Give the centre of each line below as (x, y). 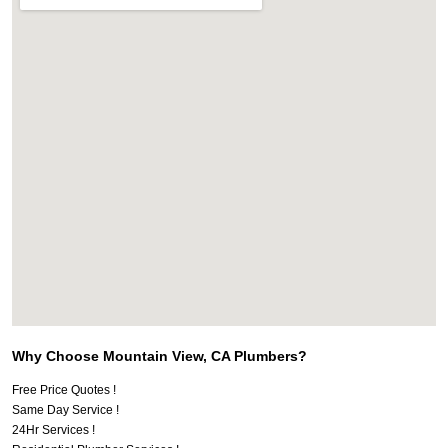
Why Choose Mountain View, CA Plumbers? (159, 356)
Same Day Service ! (65, 410)
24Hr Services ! (53, 430)
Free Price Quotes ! (64, 390)
